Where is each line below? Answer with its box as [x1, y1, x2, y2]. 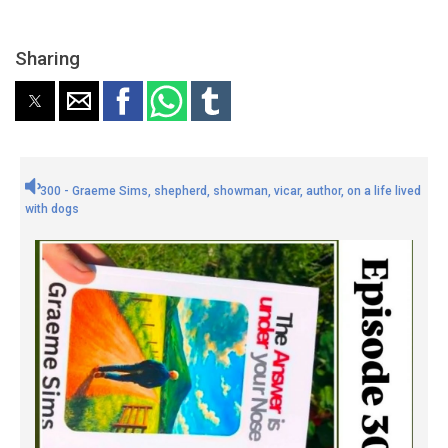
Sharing [15, 47, 80, 71]
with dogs [25, 201, 79, 216]
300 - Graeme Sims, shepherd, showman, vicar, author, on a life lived [40, 183, 421, 198]
